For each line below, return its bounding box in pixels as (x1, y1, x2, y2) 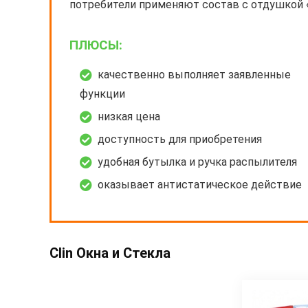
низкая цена (98, 109, 160, 123)
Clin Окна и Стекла (49, 244, 170, 261)
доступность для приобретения (98, 132, 262, 146)
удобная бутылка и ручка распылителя (98, 155, 297, 168)
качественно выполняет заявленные (98, 67, 291, 81)
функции (80, 87, 125, 100)
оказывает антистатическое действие (98, 177, 302, 191)
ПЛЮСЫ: (69, 36, 122, 53)
